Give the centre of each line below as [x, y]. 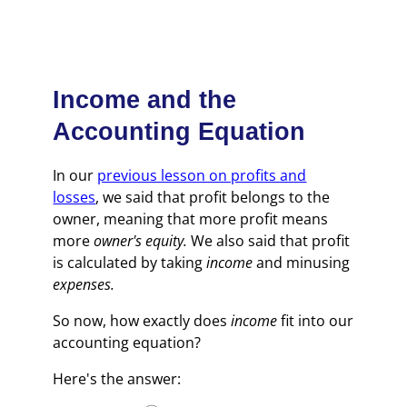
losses [74, 197]
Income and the [145, 99]
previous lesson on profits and [202, 175]
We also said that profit [269, 240]
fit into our [318, 320]
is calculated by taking [130, 262]
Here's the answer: [117, 378]
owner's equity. [141, 240]
